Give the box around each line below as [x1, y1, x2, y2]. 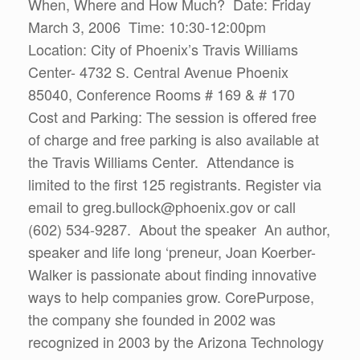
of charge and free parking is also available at [28, 129, 319, 149]
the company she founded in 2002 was [28, 309, 276, 329]
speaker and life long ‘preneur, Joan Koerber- [28, 241, 316, 262]
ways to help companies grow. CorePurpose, [28, 286, 314, 307]
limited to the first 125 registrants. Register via [28, 174, 321, 194]
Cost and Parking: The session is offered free [28, 106, 317, 127]
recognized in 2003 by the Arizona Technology [28, 331, 324, 352]
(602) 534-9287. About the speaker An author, [28, 219, 330, 239]
